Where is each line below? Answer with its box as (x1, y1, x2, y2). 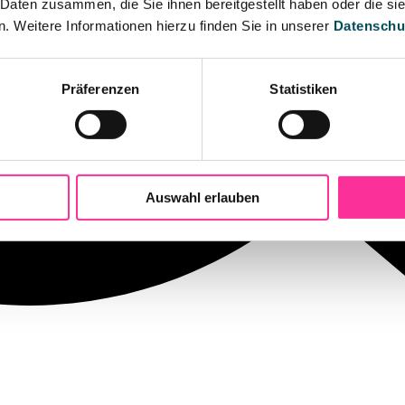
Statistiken (269, 80, 338, 97)
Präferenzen (61, 80, 140, 97)
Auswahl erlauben (146, 189, 259, 205)
